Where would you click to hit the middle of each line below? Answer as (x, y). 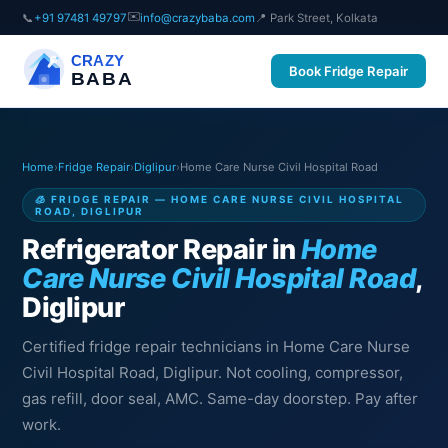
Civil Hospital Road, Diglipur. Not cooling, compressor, (213, 372)
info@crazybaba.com (198, 17)
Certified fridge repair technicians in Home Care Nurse (216, 346)
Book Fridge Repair (348, 71)
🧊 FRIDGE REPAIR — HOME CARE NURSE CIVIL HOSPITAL (220, 199)
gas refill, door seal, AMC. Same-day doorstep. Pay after (220, 398)
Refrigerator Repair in (161, 249)
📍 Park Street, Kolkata (317, 17)
